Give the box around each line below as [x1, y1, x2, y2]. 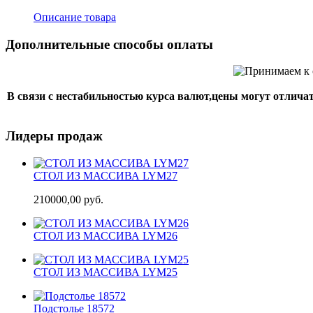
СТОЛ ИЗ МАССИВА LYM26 [34, 229, 177, 242]
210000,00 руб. [34, 193, 103, 205]
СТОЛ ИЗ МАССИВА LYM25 [34, 265, 177, 278]
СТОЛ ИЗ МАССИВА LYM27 [34, 169, 177, 182]
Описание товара [34, 10, 116, 23]
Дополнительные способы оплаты [6, 36, 213, 52]
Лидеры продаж [6, 129, 103, 143]
